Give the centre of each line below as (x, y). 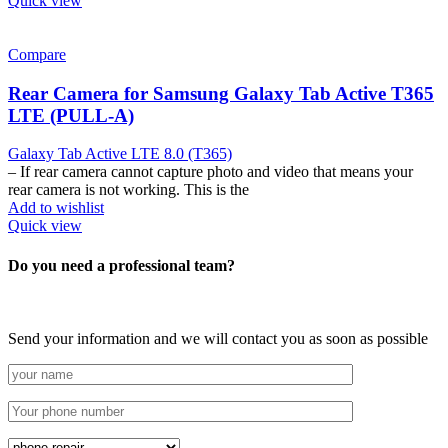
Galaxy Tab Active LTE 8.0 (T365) (120, 154)
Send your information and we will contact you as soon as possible (218, 338)
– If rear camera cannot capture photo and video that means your (210, 172)
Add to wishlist (56, 208)
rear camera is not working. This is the (128, 190)
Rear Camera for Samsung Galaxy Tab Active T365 (221, 93)
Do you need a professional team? (121, 265)
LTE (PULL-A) (71, 115)
